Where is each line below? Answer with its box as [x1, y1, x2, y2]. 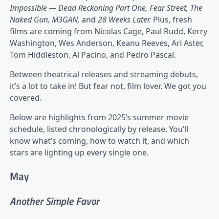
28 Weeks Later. [98, 14, 153, 25]
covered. [10, 92, 42, 103]
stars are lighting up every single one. [10, 147, 149, 158]
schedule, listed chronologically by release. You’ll [10, 123, 188, 134]
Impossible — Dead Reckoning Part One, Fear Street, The [10, 2, 202, 13]
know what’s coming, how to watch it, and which [10, 135, 189, 146]
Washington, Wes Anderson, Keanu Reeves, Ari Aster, [10, 37, 204, 48]
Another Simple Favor [10, 193, 99, 209]
